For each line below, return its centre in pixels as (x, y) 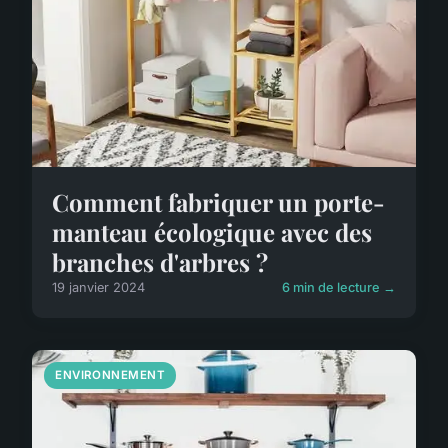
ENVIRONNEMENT (110, 375)
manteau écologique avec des (212, 232)
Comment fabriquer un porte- (218, 202)
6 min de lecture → (339, 288)
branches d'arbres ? (160, 262)
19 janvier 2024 (98, 288)
